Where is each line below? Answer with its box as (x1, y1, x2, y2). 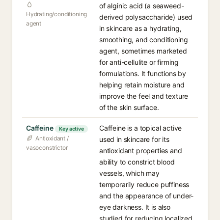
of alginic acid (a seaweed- (99, 1, 184, 10)
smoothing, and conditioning (99, 35, 188, 44)
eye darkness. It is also (99, 203, 170, 211)
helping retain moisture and (99, 81, 185, 89)
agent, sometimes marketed (99, 47, 187, 55)
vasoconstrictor (26, 144, 68, 151)
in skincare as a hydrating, (99, 24, 182, 32)
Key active (59, 126, 84, 132)
